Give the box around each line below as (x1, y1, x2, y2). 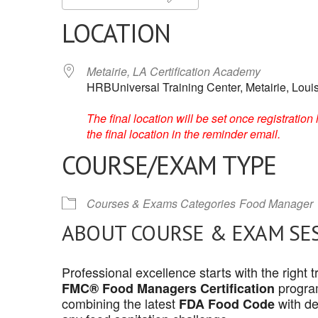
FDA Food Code (179, 295, 275, 313)
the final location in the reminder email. (87, 126, 280, 142)
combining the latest (62, 294, 179, 312)
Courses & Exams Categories (87, 195, 236, 212)
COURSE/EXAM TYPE (62, 148, 276, 182)
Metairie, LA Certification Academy (87, 63, 261, 79)
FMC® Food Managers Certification (62, 279, 275, 297)
